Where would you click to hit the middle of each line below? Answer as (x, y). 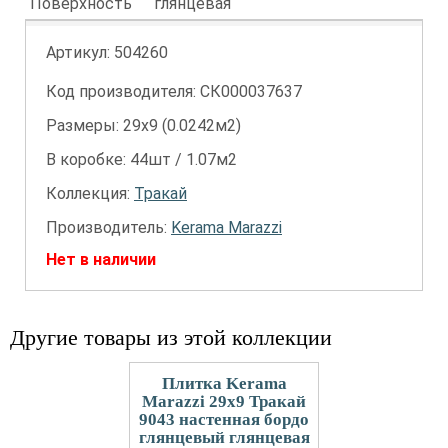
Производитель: (108, 227)
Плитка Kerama (224, 383)
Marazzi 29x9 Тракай (224, 401)
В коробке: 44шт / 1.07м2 (141, 159)
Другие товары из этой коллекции (171, 337)
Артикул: (80, 52)
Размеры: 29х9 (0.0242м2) (143, 125)
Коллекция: (90, 193)
